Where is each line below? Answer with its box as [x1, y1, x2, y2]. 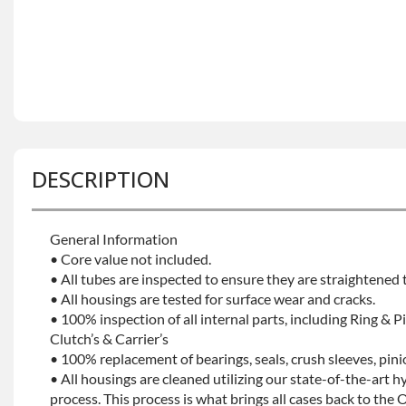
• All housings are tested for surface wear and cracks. [50, 289, 375, 307]
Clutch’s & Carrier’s [50, 329, 169, 347]
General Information [50, 229, 178, 247]
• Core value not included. [50, 249, 211, 267]
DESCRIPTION [32, 163, 169, 194]
